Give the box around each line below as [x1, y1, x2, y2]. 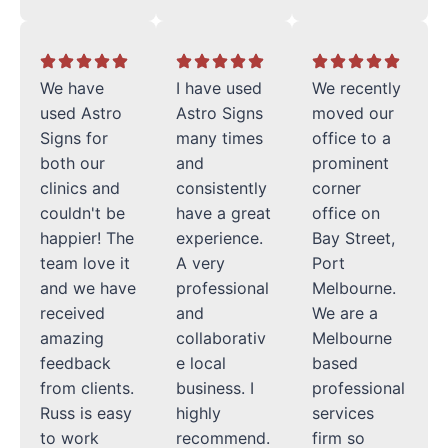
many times [176, 127, 263, 148]
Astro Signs [176, 102, 263, 123]
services [312, 402, 374, 423]
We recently [312, 77, 401, 98]
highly [176, 402, 221, 423]
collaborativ [176, 327, 266, 348]
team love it [40, 252, 130, 273]
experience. [176, 227, 263, 248]
